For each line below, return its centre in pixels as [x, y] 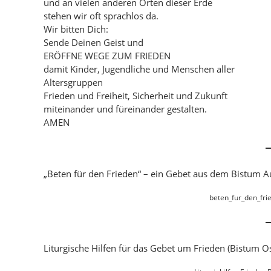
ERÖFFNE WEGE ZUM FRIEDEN [107, 56]
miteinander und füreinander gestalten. [125, 109]
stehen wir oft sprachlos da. [101, 16]
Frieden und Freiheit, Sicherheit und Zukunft [135, 96]
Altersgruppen [73, 82]
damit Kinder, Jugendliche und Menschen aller [139, 69]
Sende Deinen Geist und [93, 42]
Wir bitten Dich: [76, 29]
